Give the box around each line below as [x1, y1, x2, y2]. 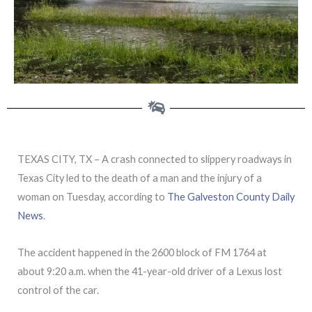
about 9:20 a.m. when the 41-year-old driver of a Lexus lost [17, 265, 282, 277]
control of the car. [17, 283, 99, 296]
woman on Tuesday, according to [17, 191, 167, 203]
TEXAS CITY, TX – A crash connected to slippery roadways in [17, 153, 292, 166]
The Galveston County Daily [167, 191, 295, 203]
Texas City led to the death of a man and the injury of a [17, 172, 262, 185]
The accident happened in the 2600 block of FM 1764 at [17, 246, 267, 258]
